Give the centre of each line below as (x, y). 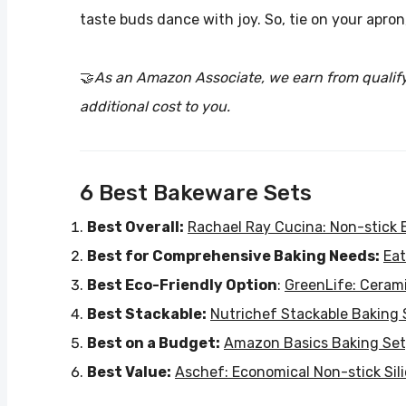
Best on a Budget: (154, 343)
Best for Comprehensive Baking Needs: (233, 256)
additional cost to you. (155, 107)
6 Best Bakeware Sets (196, 193)
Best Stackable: (147, 314)
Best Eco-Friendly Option (182, 285)
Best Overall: (135, 227)
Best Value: (129, 372)
